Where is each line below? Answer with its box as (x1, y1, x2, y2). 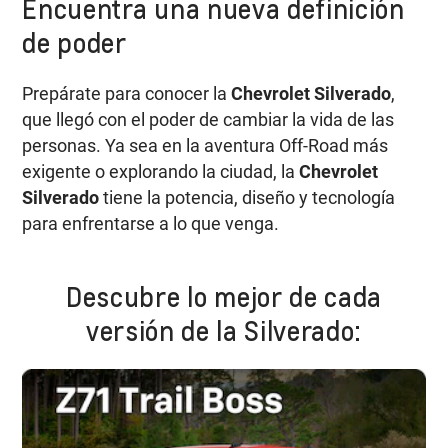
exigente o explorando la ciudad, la (22, 161, 300, 183)
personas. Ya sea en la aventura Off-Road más (22, 135, 389, 157)
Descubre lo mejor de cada (66, 279, 382, 313)
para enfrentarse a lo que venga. (22, 213, 280, 235)
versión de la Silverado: (85, 313, 363, 347)
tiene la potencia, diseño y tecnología (103, 187, 396, 209)
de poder (22, 26, 127, 60)
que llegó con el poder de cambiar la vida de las (22, 109, 395, 131)
